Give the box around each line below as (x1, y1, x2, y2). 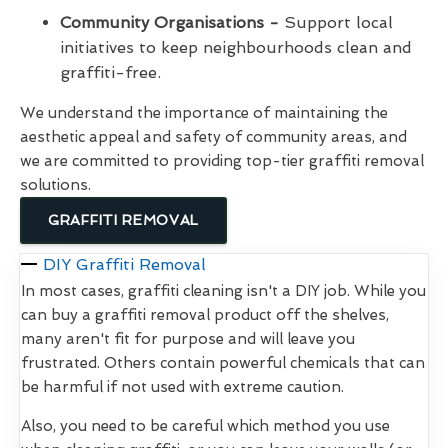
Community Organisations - (60, 12, 279, 32)
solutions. (20, 175, 91, 194)
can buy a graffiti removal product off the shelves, (21, 305, 389, 324)
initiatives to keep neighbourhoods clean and (60, 37, 412, 57)
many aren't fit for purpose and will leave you (21, 329, 355, 348)
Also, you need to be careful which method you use (21, 416, 390, 435)
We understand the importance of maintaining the (20, 103, 388, 122)
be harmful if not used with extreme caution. (21, 377, 344, 396)
